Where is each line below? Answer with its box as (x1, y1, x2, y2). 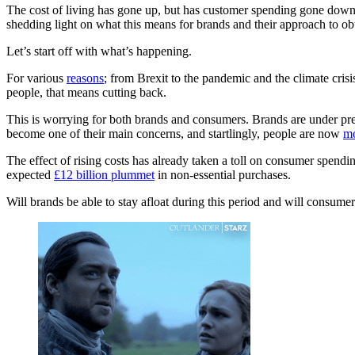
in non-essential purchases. (155, 167, 291, 181)
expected (6, 167, 54, 181)
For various (6, 71, 67, 85)
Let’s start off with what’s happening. (6, 44, 192, 58)
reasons (67, 71, 104, 85)
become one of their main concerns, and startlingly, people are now (6, 126, 343, 140)
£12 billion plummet (54, 167, 155, 181)
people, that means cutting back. (6, 85, 166, 99)
